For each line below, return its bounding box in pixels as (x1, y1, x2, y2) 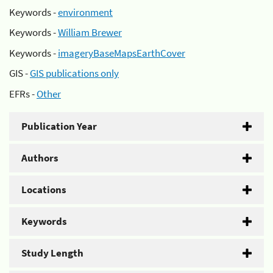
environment (58, 5, 113, 19)
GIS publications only (30, 66, 119, 80)
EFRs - (9, 87, 37, 101)
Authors (21, 151, 58, 165)
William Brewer (58, 26, 122, 39)
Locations (21, 182, 66, 196)
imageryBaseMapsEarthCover (58, 46, 185, 60)
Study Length (21, 246, 83, 260)
